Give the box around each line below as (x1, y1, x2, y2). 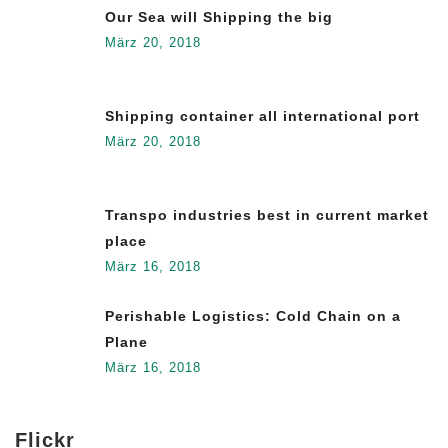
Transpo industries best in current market (105, 206, 429, 223)
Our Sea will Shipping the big (105, 8, 333, 25)
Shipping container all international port (105, 107, 420, 124)
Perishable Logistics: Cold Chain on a (105, 307, 401, 324)
